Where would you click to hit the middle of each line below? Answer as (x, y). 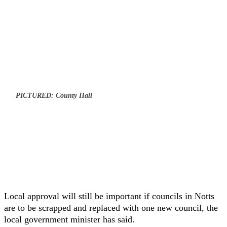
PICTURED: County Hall (54, 96)
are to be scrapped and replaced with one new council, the (111, 208)
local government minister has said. (71, 219)
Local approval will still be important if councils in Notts (109, 196)
